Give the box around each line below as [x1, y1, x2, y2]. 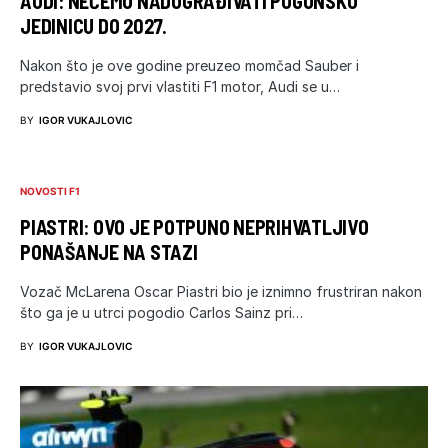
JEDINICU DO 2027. [20, 13, 167, 38]
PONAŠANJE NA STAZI [20, 239, 198, 264]
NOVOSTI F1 [20, 184, 80, 197]
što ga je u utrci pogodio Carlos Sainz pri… [20, 303, 303, 321]
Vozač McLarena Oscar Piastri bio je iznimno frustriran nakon [20, 282, 422, 300]
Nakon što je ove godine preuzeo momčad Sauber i [20, 56, 359, 74]
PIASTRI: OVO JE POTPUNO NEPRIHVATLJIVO [20, 214, 369, 239]
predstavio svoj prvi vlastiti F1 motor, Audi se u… [20, 77, 340, 95]
